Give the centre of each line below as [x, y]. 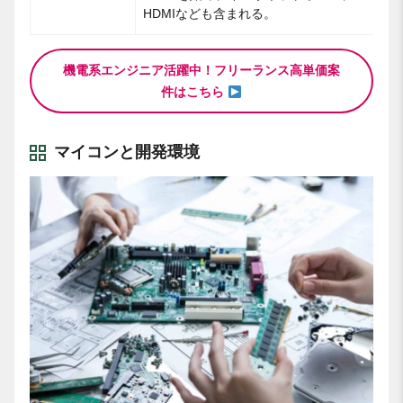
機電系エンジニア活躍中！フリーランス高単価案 [201, 71]
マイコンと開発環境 [127, 152]
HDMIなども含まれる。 [210, 14]
